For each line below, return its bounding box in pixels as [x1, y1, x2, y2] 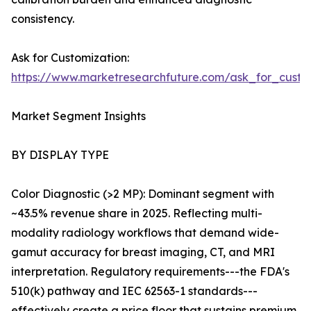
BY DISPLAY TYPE [11, 148, 109, 162]
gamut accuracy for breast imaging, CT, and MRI [11, 245, 275, 260]
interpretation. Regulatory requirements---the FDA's [11, 264, 289, 279]
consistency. [11, 12, 74, 26]
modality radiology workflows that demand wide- [11, 226, 279, 240]
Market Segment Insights [11, 109, 146, 124]
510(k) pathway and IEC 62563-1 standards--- [11, 284, 258, 299]
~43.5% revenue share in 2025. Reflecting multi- [11, 206, 262, 221]
